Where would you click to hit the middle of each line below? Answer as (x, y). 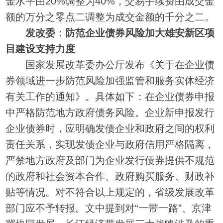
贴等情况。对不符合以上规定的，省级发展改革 (110, 192)
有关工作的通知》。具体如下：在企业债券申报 (110, 96)
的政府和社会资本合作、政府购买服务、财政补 (110, 176)
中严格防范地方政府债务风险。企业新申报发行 (110, 112)
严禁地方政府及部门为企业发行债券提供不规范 (110, 160)
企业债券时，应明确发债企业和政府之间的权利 (110, 128)
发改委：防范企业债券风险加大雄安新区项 (120, 33)
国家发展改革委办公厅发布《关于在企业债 (110, 64)
